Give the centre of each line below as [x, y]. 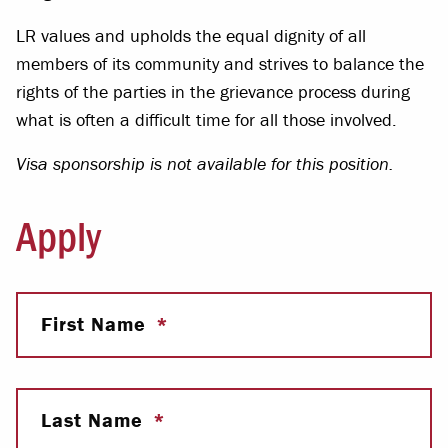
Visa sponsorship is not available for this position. [205, 163]
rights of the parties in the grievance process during [213, 91]
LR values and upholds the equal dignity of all [191, 35]
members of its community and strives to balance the [220, 63]
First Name [96, 323]
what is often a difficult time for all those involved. [206, 119]
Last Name [95, 419]
